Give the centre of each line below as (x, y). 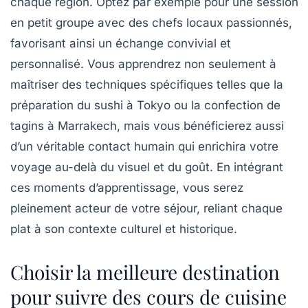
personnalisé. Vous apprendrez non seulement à (143, 64)
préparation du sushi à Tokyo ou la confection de (145, 105)
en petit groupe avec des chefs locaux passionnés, (151, 22)
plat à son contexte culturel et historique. (124, 229)
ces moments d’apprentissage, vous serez (127, 187)
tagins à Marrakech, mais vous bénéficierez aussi (147, 125)
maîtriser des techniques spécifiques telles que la (147, 84)
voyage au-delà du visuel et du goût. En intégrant (147, 167)
